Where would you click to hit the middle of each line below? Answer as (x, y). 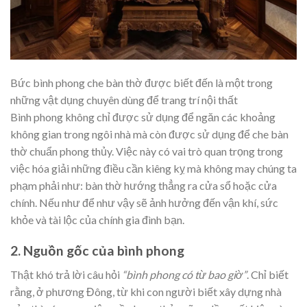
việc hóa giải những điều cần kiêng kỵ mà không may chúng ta (153, 169)
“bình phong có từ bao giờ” (184, 274)
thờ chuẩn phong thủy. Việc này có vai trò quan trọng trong (147, 151)
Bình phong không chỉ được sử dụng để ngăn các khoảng (143, 117)
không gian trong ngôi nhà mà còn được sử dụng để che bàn (149, 134)
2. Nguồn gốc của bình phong (97, 250)
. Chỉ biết (268, 274)
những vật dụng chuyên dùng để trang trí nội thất (124, 100)
